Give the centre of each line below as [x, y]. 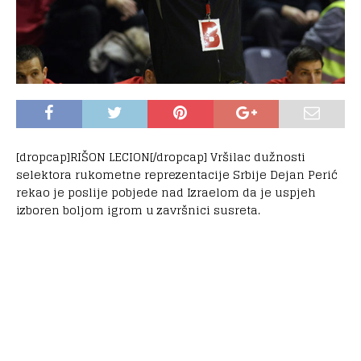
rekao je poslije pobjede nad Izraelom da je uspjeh [166, 192]
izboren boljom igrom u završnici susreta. [138, 210]
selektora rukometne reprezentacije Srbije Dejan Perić [177, 174]
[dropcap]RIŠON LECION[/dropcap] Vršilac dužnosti [161, 156]
